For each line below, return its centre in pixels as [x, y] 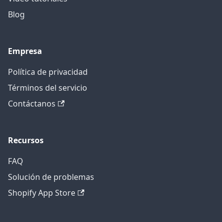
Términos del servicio [48, 88]
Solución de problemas [51, 177]
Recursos [26, 140]
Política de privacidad [48, 72]
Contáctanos [32, 104]
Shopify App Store [42, 193]
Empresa [25, 51]
